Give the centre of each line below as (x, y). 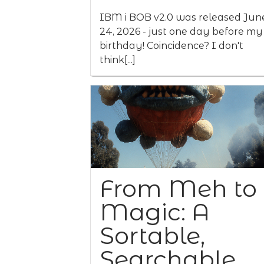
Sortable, (152, 235)
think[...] (118, 60)
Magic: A (155, 212)
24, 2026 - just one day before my (181, 32)
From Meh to (178, 188)
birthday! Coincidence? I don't (171, 46)
